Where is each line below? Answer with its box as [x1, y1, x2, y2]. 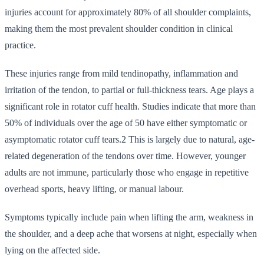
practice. [5, 39, 36, 50]
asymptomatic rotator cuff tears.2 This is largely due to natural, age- [5, 134, 255, 144]
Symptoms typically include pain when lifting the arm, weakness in [5, 212, 253, 222]
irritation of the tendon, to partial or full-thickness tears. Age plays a [5, 84, 254, 95]
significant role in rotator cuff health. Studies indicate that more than [5, 101, 256, 111]
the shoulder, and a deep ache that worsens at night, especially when [5, 228, 257, 239]
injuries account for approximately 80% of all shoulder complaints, [5, 6, 251, 17]
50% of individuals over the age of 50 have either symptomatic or [5, 117, 247, 128]
